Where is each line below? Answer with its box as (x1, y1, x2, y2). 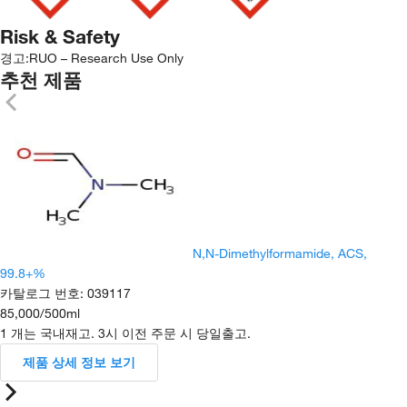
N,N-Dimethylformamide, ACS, (193, 245, 367, 262)
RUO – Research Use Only (29, 50, 184, 66)
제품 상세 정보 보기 (23, 354, 135, 371)
